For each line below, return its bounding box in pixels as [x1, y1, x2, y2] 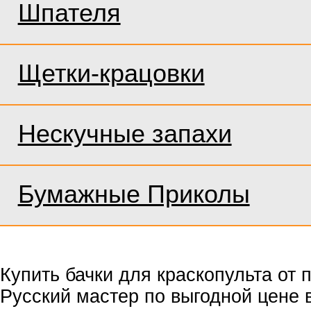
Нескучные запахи [17, 119, 232, 148]
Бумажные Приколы [17, 179, 250, 208]
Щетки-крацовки [17, 58, 205, 87]
